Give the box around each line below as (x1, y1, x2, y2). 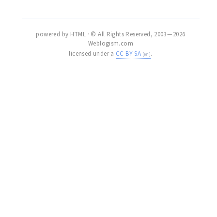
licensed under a (69, 49, 116, 58)
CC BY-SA (116, 49, 141, 58)
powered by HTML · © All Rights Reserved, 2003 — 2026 (36, 30, 186, 39)
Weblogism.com (88, 39, 134, 48)
